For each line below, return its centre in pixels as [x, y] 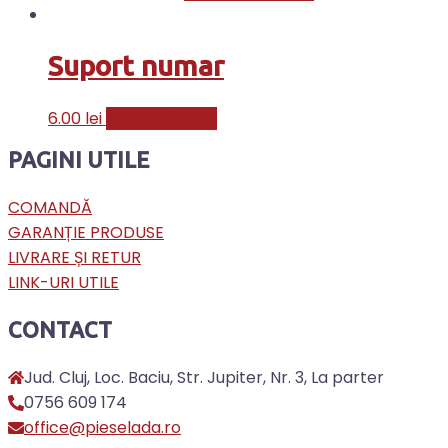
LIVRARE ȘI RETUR [74, 257]
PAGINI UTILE [78, 159]
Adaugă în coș [161, 118]
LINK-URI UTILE [63, 282]
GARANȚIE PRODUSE [86, 232]
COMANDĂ [50, 207]
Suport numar [136, 66]
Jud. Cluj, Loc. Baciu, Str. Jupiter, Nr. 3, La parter [204, 377]
